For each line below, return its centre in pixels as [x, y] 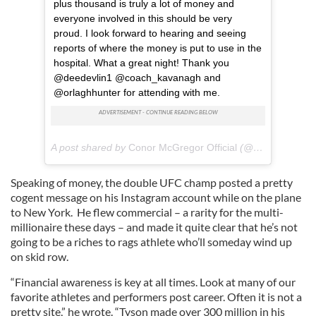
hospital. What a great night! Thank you [141, 63]
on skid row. [39, 256]
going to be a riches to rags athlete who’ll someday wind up [151, 242]
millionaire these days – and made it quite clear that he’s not [154, 227]
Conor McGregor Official [183, 147]
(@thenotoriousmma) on [245, 147]
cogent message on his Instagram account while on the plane [156, 197]
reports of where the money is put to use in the [158, 48]
